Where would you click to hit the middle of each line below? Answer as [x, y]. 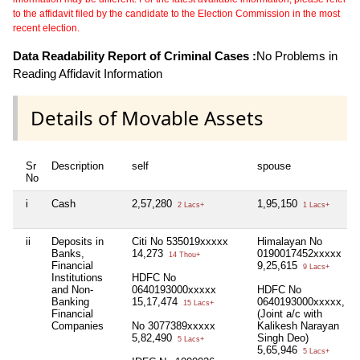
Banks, [68, 254]
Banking [70, 302]
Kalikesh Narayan [298, 326]
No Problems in [297, 55]
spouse [274, 166]
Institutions [77, 278]
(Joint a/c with [290, 314]
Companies [78, 326]
